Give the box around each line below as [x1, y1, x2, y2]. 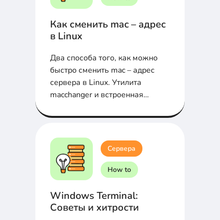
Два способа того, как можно [50, 53, 158, 64]
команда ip [50, 102, 90, 113]
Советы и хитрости [50, 201, 139, 215]
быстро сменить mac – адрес [50, 65, 155, 76]
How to [108, 165, 131, 174]
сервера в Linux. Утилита [50, 77, 141, 88]
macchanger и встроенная [50, 89, 143, 101]
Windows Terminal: [50, 189, 138, 203]
